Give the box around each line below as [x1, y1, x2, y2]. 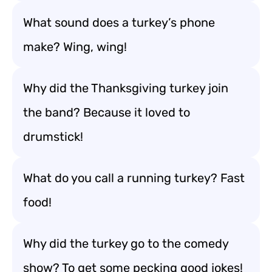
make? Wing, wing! [23, 39, 127, 54]
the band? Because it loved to [23, 105, 190, 120]
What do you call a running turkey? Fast [23, 171, 245, 185]
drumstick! [23, 129, 83, 144]
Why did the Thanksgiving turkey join [23, 81, 228, 95]
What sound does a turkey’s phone [23, 15, 215, 30]
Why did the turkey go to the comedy [23, 236, 229, 251]
